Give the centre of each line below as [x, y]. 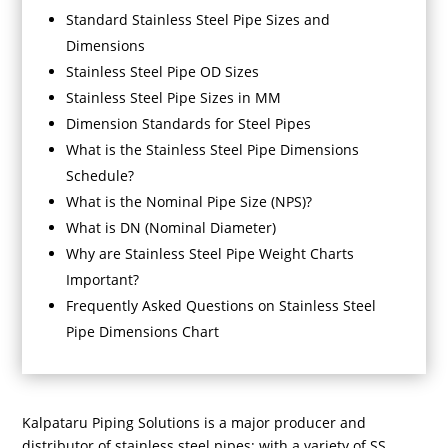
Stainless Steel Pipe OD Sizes [163, 72]
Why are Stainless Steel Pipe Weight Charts [210, 254]
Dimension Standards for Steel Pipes [189, 124]
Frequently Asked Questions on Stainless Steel [221, 306]
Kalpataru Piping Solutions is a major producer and [194, 423]
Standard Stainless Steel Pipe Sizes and [198, 20]
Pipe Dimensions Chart [143, 332]
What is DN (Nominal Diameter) [171, 228]
